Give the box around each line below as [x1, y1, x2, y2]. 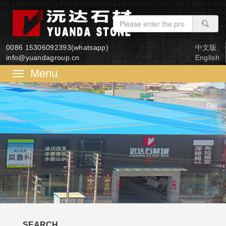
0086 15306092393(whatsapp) [6, 43, 108, 51]
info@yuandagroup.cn [6, 53, 80, 62]
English [195, 53, 219, 62]
